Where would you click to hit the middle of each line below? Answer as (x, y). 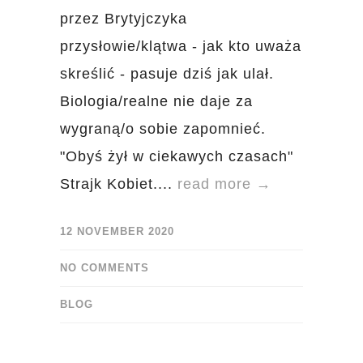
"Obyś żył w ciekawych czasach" (177, 156)
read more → (224, 184)
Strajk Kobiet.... (119, 184)
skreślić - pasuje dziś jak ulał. (167, 74)
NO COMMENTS (105, 268)
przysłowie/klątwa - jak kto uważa (181, 46)
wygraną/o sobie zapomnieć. (163, 129)
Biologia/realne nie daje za (156, 101)
